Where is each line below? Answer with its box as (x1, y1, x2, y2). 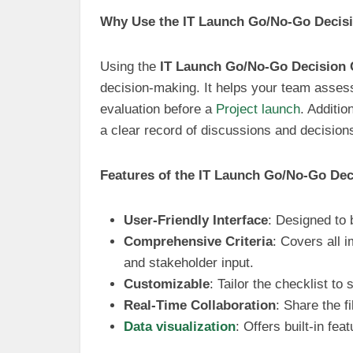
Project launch (216, 102, 300, 117)
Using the (100, 59, 160, 74)
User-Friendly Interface (124, 213, 268, 228)
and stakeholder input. (124, 255, 254, 270)
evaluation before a (100, 102, 216, 117)
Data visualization (124, 319, 236, 334)
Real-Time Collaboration (124, 298, 276, 313)
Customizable (124, 277, 210, 292)
